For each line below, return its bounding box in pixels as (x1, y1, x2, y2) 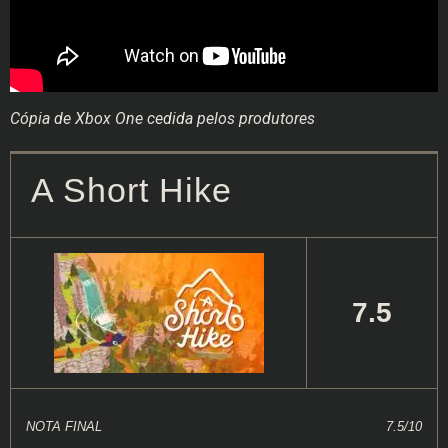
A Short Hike (31, 172, 232, 210)
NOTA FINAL (26, 419, 102, 435)
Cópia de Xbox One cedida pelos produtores (10, 109, 315, 129)
